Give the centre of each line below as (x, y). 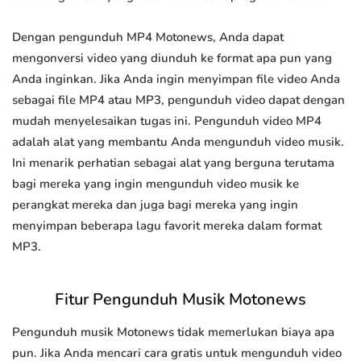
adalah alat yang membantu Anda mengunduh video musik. (178, 142)
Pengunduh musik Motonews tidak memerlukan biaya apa (173, 332)
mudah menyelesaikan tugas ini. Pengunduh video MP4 (167, 121)
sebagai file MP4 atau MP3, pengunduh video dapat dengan (178, 100)
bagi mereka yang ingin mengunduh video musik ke (156, 184)
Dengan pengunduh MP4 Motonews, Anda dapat (148, 37)
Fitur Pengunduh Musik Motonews (180, 300)
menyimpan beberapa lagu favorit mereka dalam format (167, 226)
